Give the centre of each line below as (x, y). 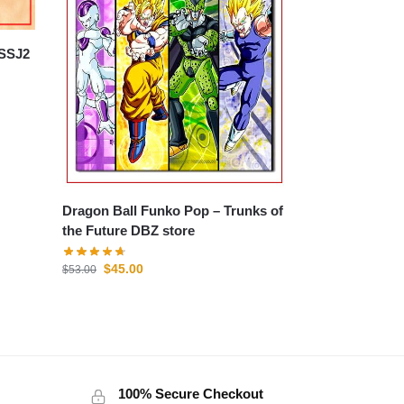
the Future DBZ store (129, 231)
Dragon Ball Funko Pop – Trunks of (173, 211)
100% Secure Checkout (190, 393)
